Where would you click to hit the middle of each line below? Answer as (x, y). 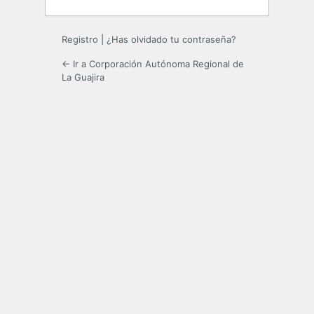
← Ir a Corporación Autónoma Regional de (153, 63)
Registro (80, 39)
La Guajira (83, 77)
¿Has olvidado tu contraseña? (171, 39)
